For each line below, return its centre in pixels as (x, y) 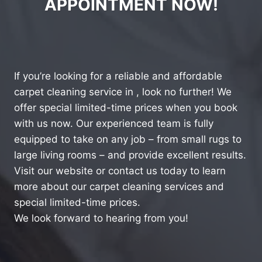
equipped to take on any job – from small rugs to (128, 139)
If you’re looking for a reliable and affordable (118, 76)
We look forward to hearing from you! (101, 218)
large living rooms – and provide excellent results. (130, 155)
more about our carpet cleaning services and (119, 186)
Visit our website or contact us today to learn (120, 170)
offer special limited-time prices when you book (126, 107)
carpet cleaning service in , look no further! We (123, 92)
